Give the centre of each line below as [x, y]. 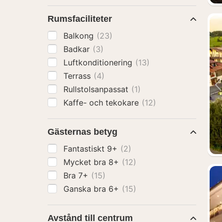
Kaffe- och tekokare [102, 103]
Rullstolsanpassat [97, 89]
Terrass [78, 76]
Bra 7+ [77, 175]
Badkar [78, 49]
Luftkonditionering [99, 62]
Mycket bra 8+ [92, 162]
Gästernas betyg [83, 132]
